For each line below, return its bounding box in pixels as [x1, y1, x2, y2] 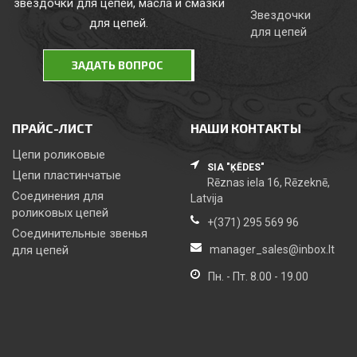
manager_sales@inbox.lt [210, 243, 335, 257]
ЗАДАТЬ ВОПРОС [72, 58, 164, 73]
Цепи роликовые [12, 147, 105, 163]
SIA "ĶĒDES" [207, 162, 265, 174]
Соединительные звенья [12, 226, 147, 241]
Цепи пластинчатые [12, 168, 121, 183]
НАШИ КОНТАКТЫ [190, 120, 301, 136]
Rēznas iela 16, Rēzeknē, [207, 176, 330, 190]
